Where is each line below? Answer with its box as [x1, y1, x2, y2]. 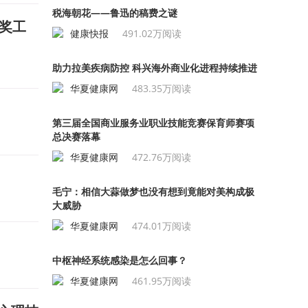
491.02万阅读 [122, 27, 181, 40]
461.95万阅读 [132, 274, 191, 287]
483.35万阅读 [132, 82, 191, 95]
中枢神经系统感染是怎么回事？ [52, 254, 187, 267]
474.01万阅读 [132, 219, 191, 232]
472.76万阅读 [132, 151, 191, 164]
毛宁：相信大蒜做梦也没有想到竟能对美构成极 [52, 185, 254, 198]
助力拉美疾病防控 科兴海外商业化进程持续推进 [52, 61, 257, 74]
